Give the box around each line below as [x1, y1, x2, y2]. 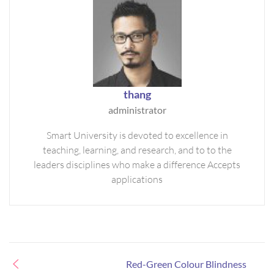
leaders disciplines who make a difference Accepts [34, 158, 240, 171]
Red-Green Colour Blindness [126, 258, 246, 270]
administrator [108, 103, 166, 116]
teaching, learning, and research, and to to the [42, 143, 232, 156]
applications [111, 172, 163, 185]
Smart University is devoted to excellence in [46, 128, 228, 141]
